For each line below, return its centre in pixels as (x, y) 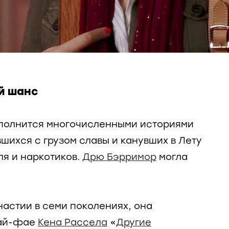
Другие (134, 222)
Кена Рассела (73, 222)
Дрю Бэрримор (119, 157)
